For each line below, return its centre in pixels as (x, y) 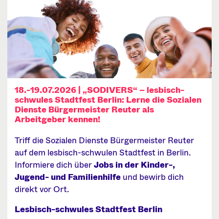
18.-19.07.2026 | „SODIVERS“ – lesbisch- (99, 90)
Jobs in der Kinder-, (134, 165)
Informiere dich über (54, 165)
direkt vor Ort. (42, 189)
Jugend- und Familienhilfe (68, 177)
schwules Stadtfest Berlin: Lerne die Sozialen (108, 100)
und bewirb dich (152, 177)
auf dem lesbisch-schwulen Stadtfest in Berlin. (103, 153)
